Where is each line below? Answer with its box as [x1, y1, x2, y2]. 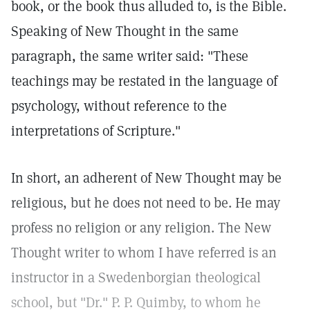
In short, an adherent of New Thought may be [11, 169, 282, 187]
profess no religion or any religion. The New [11, 219, 271, 237]
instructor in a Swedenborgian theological [11, 268, 261, 286]
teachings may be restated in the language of [11, 72, 277, 90]
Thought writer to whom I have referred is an [11, 244, 277, 262]
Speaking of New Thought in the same [11, 22, 239, 40]
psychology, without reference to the [11, 97, 227, 115]
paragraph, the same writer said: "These [11, 47, 248, 65]
